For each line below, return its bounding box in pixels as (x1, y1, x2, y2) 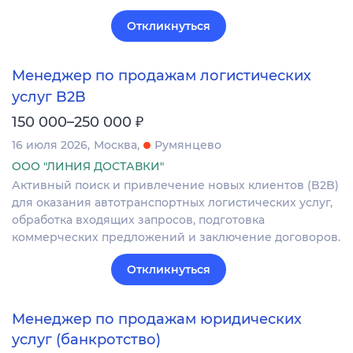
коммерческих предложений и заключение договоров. (12, 229, 340, 244)
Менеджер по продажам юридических (12, 310, 302, 328)
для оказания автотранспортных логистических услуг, (12, 195, 333, 210)
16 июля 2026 (12, 137, 87, 152)
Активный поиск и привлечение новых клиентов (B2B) (12, 177, 339, 192)
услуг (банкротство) (12, 331, 161, 349)
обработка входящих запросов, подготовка (12, 212, 265, 227)
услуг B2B (12, 87, 86, 106)
